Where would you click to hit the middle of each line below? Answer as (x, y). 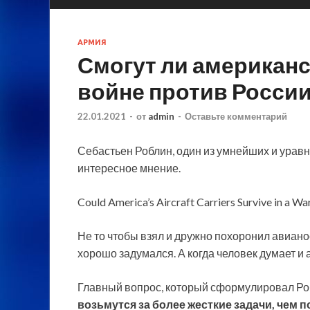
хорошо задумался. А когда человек (168, 253)
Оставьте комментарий (236, 116)
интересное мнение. (129, 167)
